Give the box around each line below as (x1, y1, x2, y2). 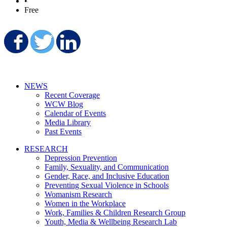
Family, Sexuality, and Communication (45, 162, 169, 171)
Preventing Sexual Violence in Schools (45, 180, 169, 190)
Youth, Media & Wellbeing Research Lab (45, 217, 177, 226)
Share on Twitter (63, 38, 158, 53)
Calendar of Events (45, 108, 106, 118)
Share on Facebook (37, 38, 150, 53)
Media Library (45, 118, 91, 127)
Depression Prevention (45, 153, 117, 162)
